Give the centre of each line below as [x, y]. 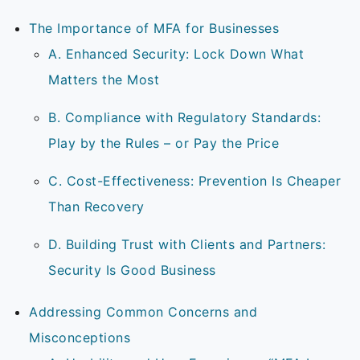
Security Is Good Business [134, 270]
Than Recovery [98, 207]
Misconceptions [82, 338]
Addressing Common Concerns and [143, 312]
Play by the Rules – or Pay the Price [166, 143]
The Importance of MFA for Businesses [156, 29]
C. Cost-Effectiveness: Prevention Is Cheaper [194, 181]
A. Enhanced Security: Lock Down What [176, 54]
